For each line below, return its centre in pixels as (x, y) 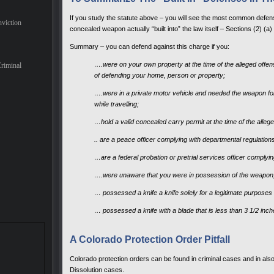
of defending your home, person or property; (160, 75)
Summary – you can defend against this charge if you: (150, 46)
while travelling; (117, 104)
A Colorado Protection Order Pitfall (150, 239)
